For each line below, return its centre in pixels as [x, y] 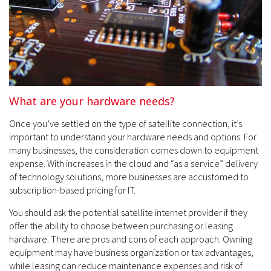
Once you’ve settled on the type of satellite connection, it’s [126, 123]
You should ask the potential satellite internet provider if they [128, 212]
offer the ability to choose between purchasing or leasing [121, 226]
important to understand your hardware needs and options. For [133, 137]
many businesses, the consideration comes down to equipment [134, 150]
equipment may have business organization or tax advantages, [131, 252]
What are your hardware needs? [92, 101]
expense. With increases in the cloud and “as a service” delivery [133, 163]
